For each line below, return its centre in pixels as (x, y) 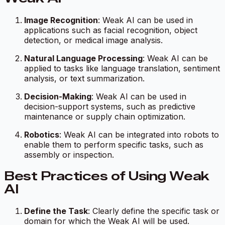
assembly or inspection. (69, 155)
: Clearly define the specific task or (154, 211)
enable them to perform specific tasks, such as (114, 145)
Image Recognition (61, 20)
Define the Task (56, 211)
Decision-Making (58, 97)
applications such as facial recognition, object (111, 30)
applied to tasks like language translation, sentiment (122, 69)
